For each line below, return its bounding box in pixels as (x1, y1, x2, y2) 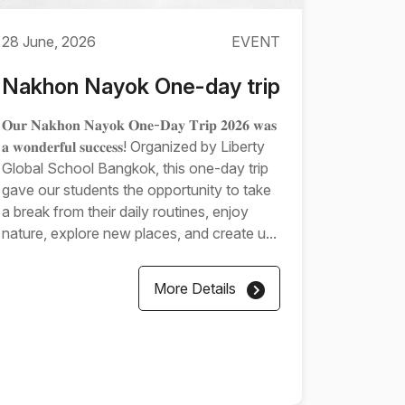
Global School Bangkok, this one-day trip (2, 159, 268, 177)
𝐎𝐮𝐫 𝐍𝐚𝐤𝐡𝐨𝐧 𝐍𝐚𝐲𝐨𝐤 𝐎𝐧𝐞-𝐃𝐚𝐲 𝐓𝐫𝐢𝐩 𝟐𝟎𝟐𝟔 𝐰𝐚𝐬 (2, 116, 277, 134)
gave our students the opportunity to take (2, 181, 271, 199)
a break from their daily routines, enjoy (2, 202, 249, 221)
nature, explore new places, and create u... (2, 224, 277, 242)
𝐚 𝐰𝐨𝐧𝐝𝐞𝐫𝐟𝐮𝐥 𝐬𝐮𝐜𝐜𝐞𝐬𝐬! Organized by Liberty (2, 137, 265, 155)
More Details (154, 279, 240, 297)
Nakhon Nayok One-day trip (2, 73, 280, 99)
